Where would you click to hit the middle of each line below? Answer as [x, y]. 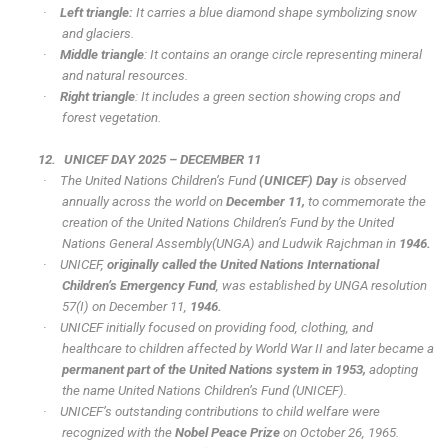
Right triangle [98, 97]
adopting [393, 370]
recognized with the [118, 433]
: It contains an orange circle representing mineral [283, 55]
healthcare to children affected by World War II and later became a [247, 349]
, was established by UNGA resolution [321, 286]
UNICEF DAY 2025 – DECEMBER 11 [165, 160]
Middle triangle [102, 55]
